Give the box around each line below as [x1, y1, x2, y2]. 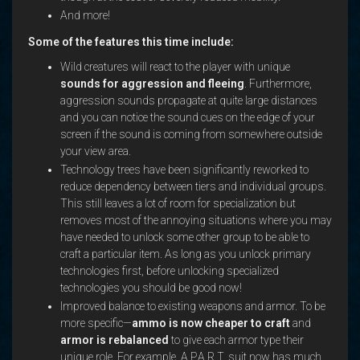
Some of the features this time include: [28, 35, 234, 48]
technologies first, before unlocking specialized [60, 264, 279, 277]
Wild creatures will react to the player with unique [60, 60, 290, 73]
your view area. [60, 145, 131, 157]
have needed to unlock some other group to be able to [60, 231, 309, 243]
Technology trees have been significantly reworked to [60, 163, 309, 176]
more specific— [60, 317, 132, 329]
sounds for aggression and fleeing [60, 77, 244, 90]
